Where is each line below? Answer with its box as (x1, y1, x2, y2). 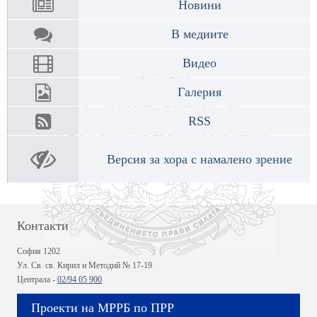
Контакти (17, 219, 69, 234)
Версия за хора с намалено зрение (107, 151, 292, 166)
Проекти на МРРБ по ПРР (31, 301, 174, 316)
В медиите (171, 26, 229, 41)
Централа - (17, 275, 57, 285)
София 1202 (17, 246, 60, 257)
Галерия (178, 84, 221, 99)
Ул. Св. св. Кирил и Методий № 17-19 (17, 260, 152, 271)
